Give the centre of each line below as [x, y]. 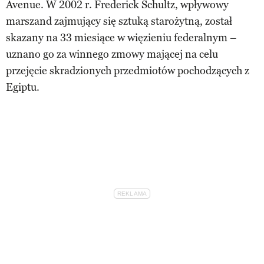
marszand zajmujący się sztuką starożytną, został [119, 21]
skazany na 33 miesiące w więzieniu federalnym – [121, 37]
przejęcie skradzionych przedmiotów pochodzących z [128, 70]
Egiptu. [23, 87]
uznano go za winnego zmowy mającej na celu [112, 54]
